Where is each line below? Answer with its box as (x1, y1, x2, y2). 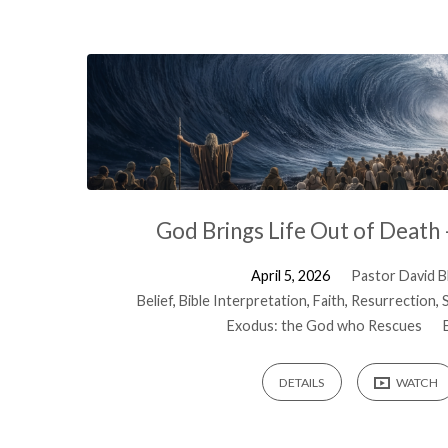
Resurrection (350, 291, 436, 309)
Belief (136, 291, 173, 309)
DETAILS (279, 375, 325, 391)
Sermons (87, 48, 269, 100)
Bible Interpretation (178, 291, 307, 309)
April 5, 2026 (251, 266, 331, 284)
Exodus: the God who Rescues (227, 316, 423, 334)
